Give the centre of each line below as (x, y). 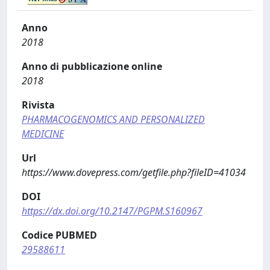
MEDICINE (43, 133)
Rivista (38, 105)
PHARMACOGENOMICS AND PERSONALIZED (113, 119)
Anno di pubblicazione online (92, 66)
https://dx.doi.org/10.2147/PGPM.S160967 (112, 211)
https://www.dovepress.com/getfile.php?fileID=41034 (134, 172)
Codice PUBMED (59, 235)
